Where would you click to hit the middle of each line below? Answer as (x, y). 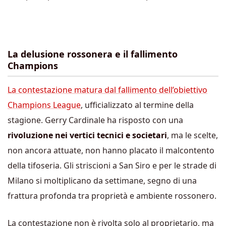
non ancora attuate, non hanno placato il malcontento (111, 150)
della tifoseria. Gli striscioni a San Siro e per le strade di (112, 165)
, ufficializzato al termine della (137, 105)
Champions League (44, 105)
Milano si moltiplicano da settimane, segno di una (102, 180)
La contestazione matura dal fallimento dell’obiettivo (107, 90)
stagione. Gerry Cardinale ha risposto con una (95, 120)
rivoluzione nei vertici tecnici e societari (87, 135)
